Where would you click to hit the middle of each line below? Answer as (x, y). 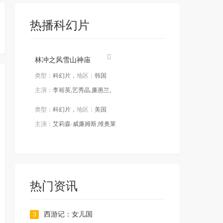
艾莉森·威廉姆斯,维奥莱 (84, 124)
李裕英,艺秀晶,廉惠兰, (82, 90)
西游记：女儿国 (68, 214)
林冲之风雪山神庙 (63, 60)
